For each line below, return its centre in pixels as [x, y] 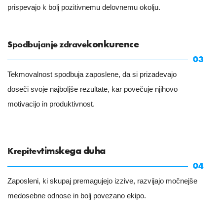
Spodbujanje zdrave [47, 44]
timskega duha [73, 150]
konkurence [112, 44]
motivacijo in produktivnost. [51, 104]
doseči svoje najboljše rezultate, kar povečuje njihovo [92, 89]
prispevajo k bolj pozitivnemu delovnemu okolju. [84, 7]
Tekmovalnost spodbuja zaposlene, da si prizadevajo [92, 74]
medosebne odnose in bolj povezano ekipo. [77, 196]
